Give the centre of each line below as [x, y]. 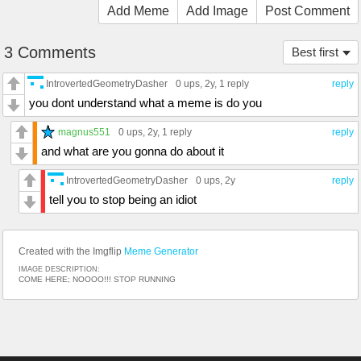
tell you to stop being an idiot [123, 199]
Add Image [217, 10]
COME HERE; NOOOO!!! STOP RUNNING [97, 279]
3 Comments [50, 52]
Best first [315, 52]
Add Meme [138, 10]
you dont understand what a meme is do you [145, 102]
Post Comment [307, 10]
